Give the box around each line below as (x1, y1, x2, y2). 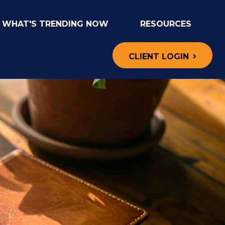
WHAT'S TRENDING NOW (2, 19, 109, 29)
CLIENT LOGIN (129, 52, 189, 62)
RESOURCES (140, 19, 192, 29)
